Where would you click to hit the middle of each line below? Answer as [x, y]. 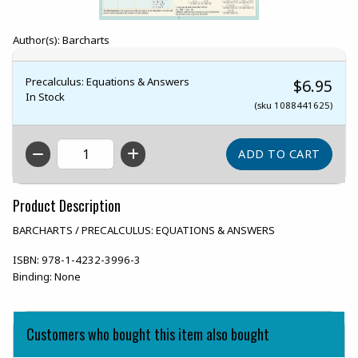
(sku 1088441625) [293, 105]
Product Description [67, 206]
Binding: [32, 277]
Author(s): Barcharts [61, 40]
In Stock [45, 96]
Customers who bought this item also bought [148, 334]
